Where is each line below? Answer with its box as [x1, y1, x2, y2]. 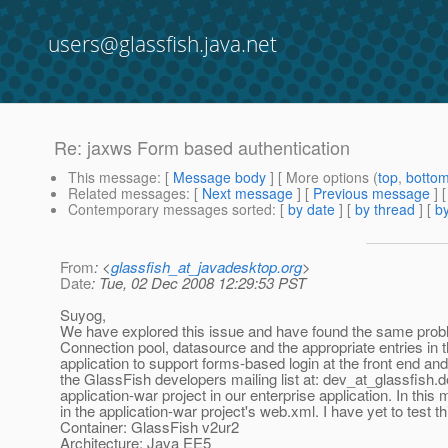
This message [68, 167, 157, 188]
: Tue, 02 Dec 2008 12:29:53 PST [91, 272, 306, 294]
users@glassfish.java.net [48, 30, 277, 58]
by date [288, 199, 335, 220]
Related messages [68, 183, 186, 204]
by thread [355, 199, 415, 220]
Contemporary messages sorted [68, 199, 272, 220]
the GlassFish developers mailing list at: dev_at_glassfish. [60, 368, 438, 390]
